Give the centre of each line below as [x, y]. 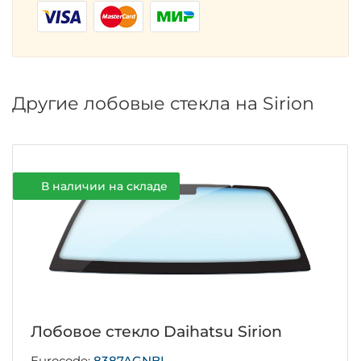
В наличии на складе [105, 186]
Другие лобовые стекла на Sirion [163, 103]
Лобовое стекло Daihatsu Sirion [156, 332]
